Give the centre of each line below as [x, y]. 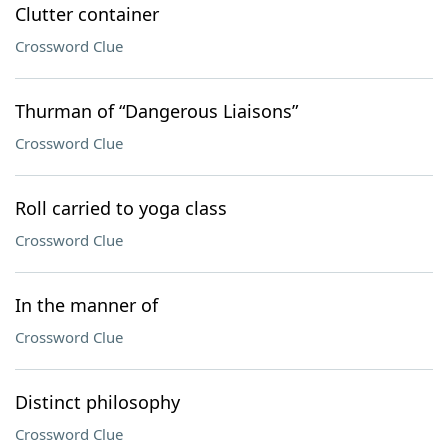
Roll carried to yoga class [121, 208]
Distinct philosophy [97, 402]
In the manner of [86, 305]
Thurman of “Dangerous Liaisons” [156, 111]
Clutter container [87, 14]
